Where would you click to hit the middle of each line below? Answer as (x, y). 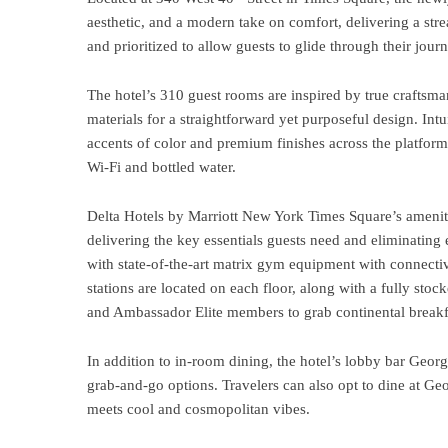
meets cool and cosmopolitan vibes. (198, 409)
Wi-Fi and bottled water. (161, 167)
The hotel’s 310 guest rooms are (187, 95)
